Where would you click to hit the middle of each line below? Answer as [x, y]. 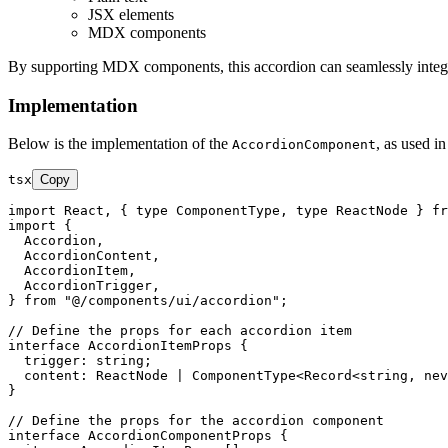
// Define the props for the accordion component [196, 421]
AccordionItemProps [160, 346]
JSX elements [131, 14]
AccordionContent [88, 256]
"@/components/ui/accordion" [172, 301]
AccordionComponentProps [180, 436]
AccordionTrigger [88, 286]
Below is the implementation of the [120, 144]
